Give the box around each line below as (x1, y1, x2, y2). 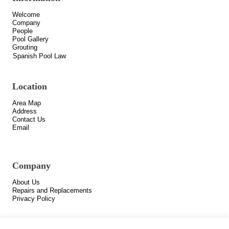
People (12, 27, 33, 35)
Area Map (12, 99, 41, 107)
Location (12, 81, 48, 92)
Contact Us (12, 116, 46, 124)
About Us (12, 178, 40, 187)
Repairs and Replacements (12, 187, 93, 195)
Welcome (12, 11, 40, 19)
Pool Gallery (12, 35, 49, 43)
